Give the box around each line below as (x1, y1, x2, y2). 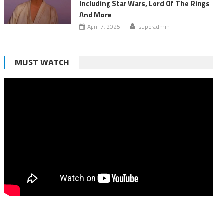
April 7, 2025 (87, 22, 120, 31)
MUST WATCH (15, 56, 69, 69)
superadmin (139, 22, 170, 31)
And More (79, 9, 112, 21)
